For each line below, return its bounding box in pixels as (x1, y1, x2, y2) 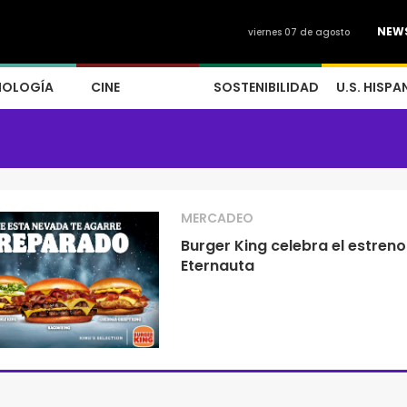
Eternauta (180, 255, 254, 276)
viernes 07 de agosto (248, 25, 350, 39)
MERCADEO (180, 209, 253, 227)
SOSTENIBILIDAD (213, 78, 319, 96)
